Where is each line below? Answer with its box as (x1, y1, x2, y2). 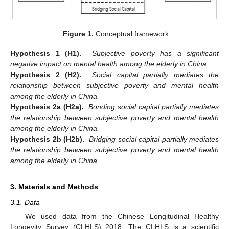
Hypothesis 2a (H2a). (10, 102, 84, 111)
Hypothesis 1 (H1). (10, 49, 81, 57)
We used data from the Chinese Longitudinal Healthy (25, 212, 219, 220)
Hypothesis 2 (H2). (10, 70, 81, 79)
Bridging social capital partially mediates (89, 134, 219, 143)
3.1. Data (10, 198, 40, 207)
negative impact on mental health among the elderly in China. (10, 59, 209, 68)
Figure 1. (62, 29, 94, 38)
